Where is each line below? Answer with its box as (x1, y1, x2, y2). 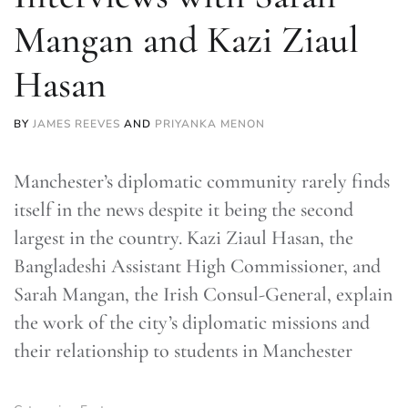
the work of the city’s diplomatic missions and (14, 311, 370, 334)
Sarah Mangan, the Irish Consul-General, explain (14, 282, 393, 306)
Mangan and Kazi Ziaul (14, 17, 359, 63)
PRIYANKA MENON (155, 117, 265, 131)
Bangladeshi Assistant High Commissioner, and (14, 254, 381, 278)
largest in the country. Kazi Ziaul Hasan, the (14, 226, 353, 250)
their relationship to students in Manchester (14, 339, 352, 362)
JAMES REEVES (33, 117, 120, 131)
